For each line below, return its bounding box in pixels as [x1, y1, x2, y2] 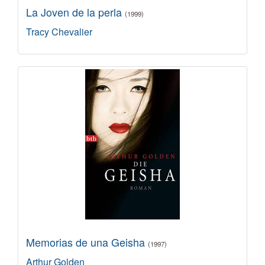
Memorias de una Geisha [26, 234, 148, 250]
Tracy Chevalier [26, 24, 92, 38]
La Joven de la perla [26, 4, 125, 20]
